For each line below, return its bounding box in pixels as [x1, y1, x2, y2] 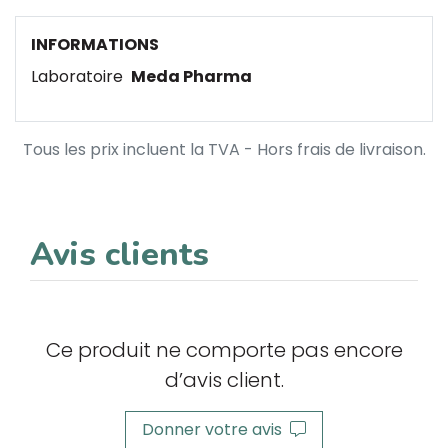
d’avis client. [164, 366, 284, 394]
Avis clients [30, 233, 209, 276]
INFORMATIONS [31, 33, 159, 56]
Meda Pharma [131, 65, 252, 88]
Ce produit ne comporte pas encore [45, 336, 403, 364]
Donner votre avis [142, 418, 290, 441]
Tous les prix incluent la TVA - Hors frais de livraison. [22, 138, 426, 161]
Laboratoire [31, 65, 127, 88]
